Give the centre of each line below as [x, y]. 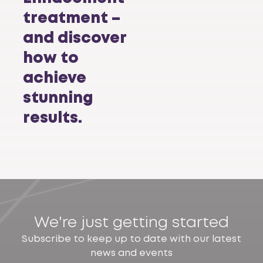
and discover [75, 38]
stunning [58, 98]
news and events [131, 253]
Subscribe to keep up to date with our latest [131, 239]
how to [51, 58]
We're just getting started [131, 223]
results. [53, 118]
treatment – [72, 18]
